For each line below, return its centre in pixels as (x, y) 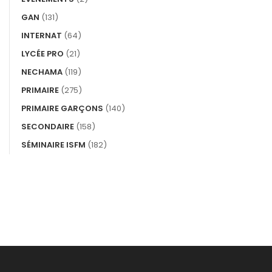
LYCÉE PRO (42, 54)
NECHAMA (42, 72)
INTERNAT (42, 36)
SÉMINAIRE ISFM (53, 145)
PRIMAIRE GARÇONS (62, 109)
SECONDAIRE (48, 127)
